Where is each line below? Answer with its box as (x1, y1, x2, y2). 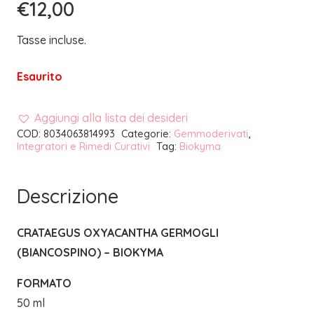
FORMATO (17, 275, 71, 290)
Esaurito (17, 69, 62, 83)
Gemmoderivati (173, 127, 248, 140)
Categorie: (121, 127, 174, 140)
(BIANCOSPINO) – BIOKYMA (17, 245, 163, 259)
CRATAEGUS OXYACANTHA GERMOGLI (17, 225, 219, 240)
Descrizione (17, 184, 118, 208)
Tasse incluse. (17, 32, 86, 47)
